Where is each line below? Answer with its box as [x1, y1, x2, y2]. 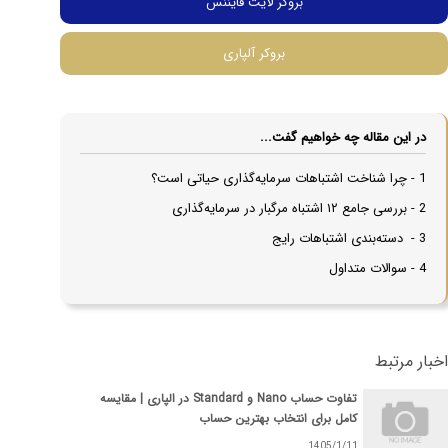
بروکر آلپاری [223, 43, 285, 65]
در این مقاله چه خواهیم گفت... [260, 127, 426, 149]
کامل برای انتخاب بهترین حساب [199, 409, 357, 429]
